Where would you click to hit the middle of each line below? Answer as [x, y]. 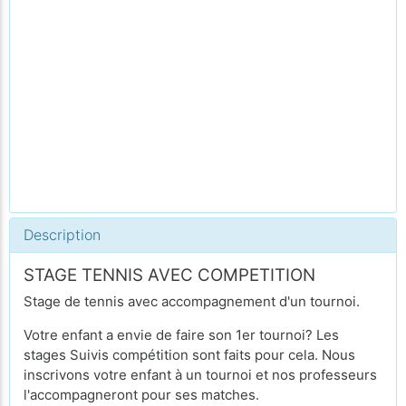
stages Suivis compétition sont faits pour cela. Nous [189, 354]
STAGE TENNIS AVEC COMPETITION [169, 275]
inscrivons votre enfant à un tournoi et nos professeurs [200, 374]
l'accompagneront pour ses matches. [141, 394]
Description [62, 235]
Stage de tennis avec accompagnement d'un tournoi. [192, 301]
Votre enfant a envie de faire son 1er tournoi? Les [181, 334]
